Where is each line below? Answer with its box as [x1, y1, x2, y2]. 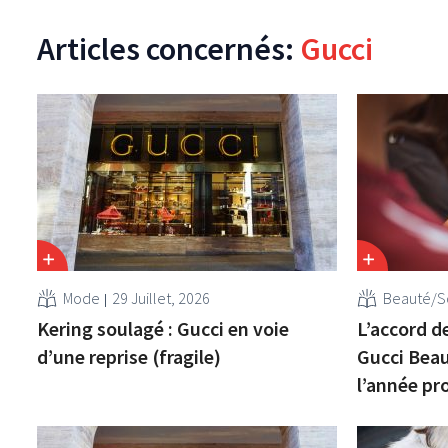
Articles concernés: [37, 28, 300, 69]
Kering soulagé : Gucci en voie [37, 315, 290, 341]
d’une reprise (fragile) [37, 343, 222, 369]
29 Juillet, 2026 [112, 287, 211, 308]
